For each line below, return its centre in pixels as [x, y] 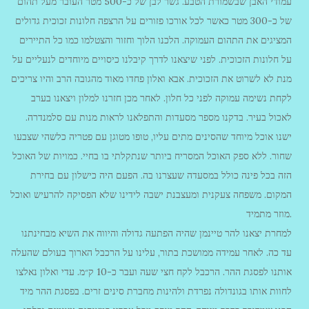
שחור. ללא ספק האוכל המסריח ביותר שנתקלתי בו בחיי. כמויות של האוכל [152, 156]
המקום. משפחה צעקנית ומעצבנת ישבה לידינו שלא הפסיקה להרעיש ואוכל [151, 195]
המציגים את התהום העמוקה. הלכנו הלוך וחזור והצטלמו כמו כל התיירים [156, 40]
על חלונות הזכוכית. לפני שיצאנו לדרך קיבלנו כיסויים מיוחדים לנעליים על [152, 59]
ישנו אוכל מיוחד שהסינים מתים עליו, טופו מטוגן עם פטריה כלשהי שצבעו [153, 137]
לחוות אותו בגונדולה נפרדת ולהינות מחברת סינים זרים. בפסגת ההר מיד [156, 291]
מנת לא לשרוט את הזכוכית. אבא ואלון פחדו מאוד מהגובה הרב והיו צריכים [151, 79]
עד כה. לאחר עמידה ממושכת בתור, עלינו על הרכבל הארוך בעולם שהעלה [151, 252]
